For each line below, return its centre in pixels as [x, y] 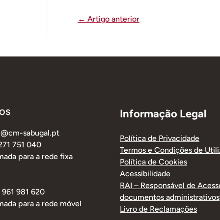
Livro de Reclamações [158, 209]
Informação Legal [163, 114]
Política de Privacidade [160, 138]
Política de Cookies [153, 162]
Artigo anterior [112, 19]
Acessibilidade [145, 174]
